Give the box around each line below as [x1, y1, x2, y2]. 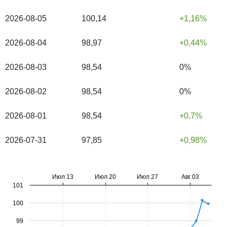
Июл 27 [137, 173, 158, 181]
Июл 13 [52, 173, 73, 181]
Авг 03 [181, 173, 199, 181]
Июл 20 [95, 173, 116, 181]
